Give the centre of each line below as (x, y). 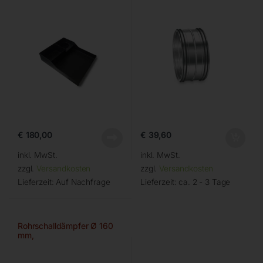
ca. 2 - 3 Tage (205, 182)
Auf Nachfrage (83, 182)
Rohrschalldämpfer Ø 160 (65, 225)
